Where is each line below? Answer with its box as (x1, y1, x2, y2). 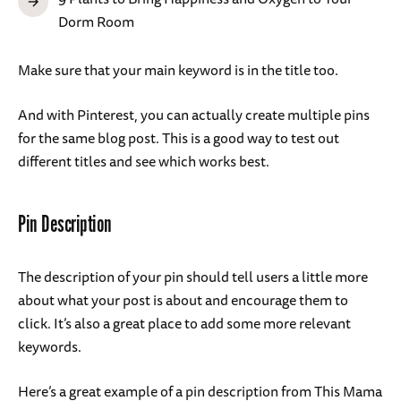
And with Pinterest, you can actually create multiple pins (18, 103, 370, 127)
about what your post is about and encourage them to (18, 288, 348, 312)
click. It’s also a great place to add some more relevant (18, 311, 351, 336)
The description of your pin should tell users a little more (18, 265, 368, 289)
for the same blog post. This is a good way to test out (18, 126, 339, 150)
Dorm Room (58, 10, 134, 34)
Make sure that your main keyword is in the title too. (18, 58, 341, 82)
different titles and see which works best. (18, 149, 272, 174)
